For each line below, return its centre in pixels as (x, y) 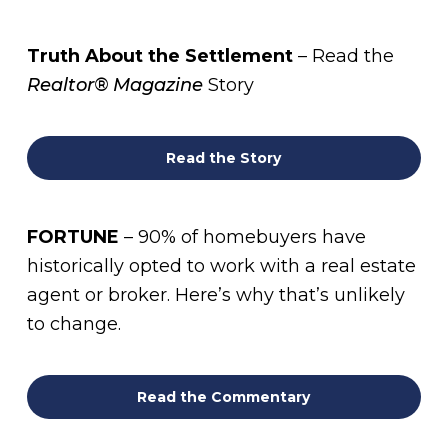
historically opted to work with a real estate (221, 266)
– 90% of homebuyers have (244, 237)
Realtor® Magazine (114, 85)
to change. (73, 324)
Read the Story (224, 158)
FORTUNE (75, 237)
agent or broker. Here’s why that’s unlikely (215, 295)
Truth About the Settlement (159, 56)
